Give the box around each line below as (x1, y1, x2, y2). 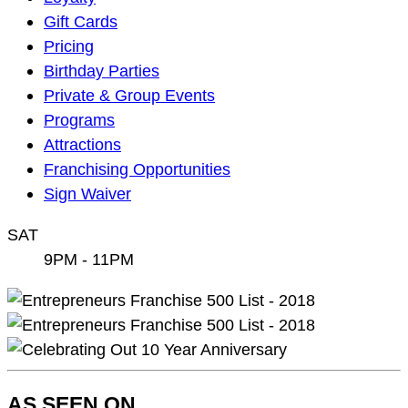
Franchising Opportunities (44, 158, 230, 178)
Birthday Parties (44, 60, 159, 80)
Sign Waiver (44, 183, 131, 203)
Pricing (44, 36, 94, 56)
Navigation (6, 10, 84, 30)
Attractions (44, 134, 121, 154)
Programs (44, 109, 115, 129)
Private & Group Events (44, 85, 215, 105)
